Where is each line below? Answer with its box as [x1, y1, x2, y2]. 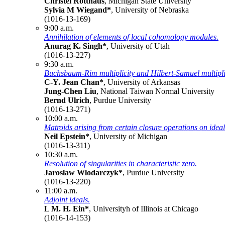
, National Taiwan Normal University [96, 86, 214, 95]
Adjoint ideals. [44, 195, 90, 204]
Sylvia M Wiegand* [44, 5, 111, 14]
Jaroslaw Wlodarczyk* [44, 168, 123, 177]
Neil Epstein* [44, 132, 89, 141]
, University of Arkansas [103, 77, 180, 86]
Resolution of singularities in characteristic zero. [44, 159, 197, 168]
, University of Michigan [89, 132, 167, 141]
